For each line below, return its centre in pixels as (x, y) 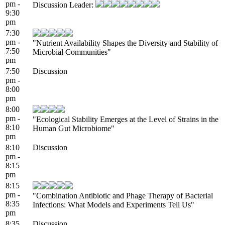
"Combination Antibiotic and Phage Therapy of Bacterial (123, 195)
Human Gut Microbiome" (74, 128)
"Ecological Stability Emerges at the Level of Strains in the (126, 119)
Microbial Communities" (72, 52)
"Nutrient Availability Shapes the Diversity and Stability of (125, 43)
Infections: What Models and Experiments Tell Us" (114, 204)
